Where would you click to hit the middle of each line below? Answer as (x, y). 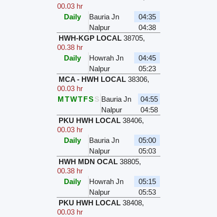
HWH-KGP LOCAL (90, 38)
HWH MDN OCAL (88, 162)
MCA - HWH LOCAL (93, 79)
